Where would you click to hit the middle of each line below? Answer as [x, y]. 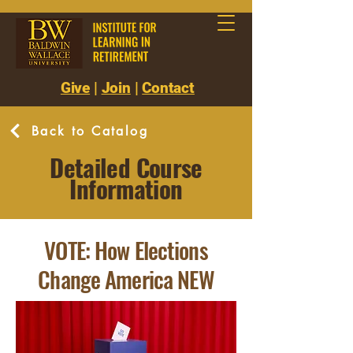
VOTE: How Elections [126, 249]
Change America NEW [126, 279]
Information [126, 188]
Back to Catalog [90, 131]
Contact [168, 88]
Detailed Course [126, 167]
